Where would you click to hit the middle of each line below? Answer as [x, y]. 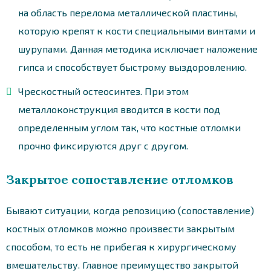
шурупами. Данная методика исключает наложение [138, 48]
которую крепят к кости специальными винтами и [137, 30]
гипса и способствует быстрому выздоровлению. [132, 67]
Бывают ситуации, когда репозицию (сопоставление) [130, 210]
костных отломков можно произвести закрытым [120, 228]
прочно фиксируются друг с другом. [103, 145]
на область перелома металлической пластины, [128, 12]
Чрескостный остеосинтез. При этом [103, 91]
